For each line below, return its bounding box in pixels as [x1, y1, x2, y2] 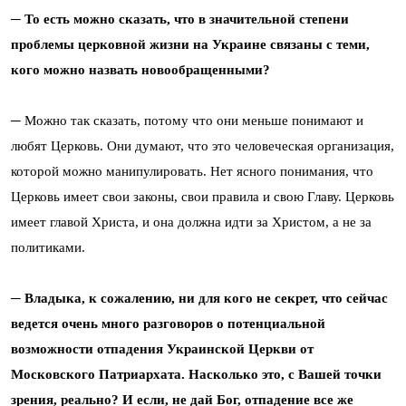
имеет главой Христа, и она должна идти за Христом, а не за [11, 215, 372, 230]
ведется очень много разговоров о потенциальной [11, 316, 325, 332]
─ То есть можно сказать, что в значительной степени [11, 12, 349, 27]
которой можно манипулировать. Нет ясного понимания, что [11, 164, 373, 179]
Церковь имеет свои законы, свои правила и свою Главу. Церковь [11, 189, 394, 205]
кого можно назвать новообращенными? [11, 63, 270, 78]
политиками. [11, 240, 85, 256]
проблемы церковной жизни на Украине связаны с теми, [11, 37, 370, 53]
